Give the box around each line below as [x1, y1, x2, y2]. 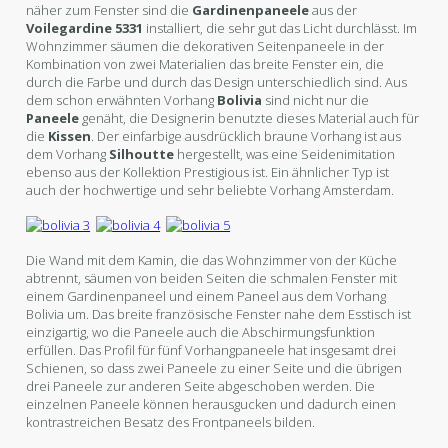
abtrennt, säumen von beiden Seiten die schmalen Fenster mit [26, 268, 398, 287]
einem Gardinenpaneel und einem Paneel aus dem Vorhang [26, 286, 387, 305]
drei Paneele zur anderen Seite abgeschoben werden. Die [26, 376, 376, 395]
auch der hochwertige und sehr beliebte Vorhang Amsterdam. [26, 180, 395, 199]
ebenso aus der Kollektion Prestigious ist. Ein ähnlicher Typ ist [26, 162, 390, 181]
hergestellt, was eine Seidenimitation [174, 144, 396, 163]
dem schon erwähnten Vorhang [26, 90, 218, 109]
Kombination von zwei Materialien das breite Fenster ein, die [26, 54, 385, 73]
